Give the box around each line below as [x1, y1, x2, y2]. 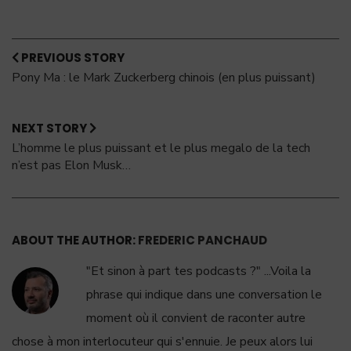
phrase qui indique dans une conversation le [86, 285, 322, 303]
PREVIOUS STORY [19, 49, 125, 66]
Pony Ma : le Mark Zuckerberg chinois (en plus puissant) [12, 68, 316, 86]
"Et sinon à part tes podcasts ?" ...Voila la [86, 262, 311, 280]
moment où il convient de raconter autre [86, 309, 306, 327]
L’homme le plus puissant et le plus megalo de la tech [12, 139, 310, 157]
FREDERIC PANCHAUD [138, 231, 267, 248]
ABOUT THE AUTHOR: [12, 231, 138, 248]
